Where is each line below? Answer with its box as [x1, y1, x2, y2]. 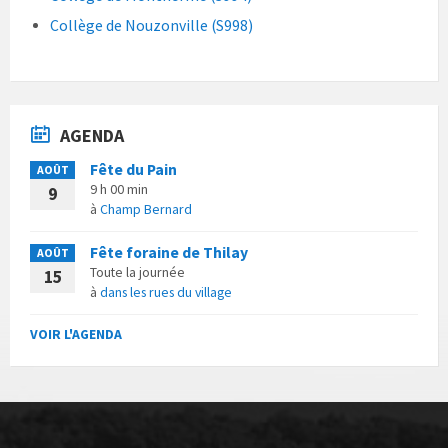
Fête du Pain [90, 159, 177, 179]
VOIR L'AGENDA [30, 324, 122, 343]
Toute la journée [90, 262, 185, 281]
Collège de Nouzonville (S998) [50, 15, 253, 35]
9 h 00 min [90, 179, 148, 198]
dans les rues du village [100, 282, 232, 301]
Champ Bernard [100, 199, 192, 218]
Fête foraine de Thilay [90, 242, 248, 262]
